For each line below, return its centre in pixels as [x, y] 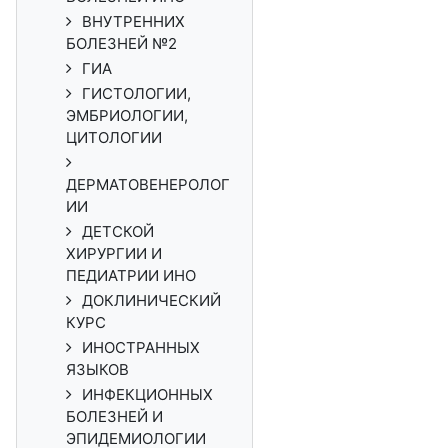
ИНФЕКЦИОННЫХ [147, 394]
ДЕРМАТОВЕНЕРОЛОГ [148, 184]
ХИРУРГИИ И [114, 253]
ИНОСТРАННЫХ [141, 347]
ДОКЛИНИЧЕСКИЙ [151, 300]
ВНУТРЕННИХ [133, 21]
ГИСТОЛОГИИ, [136, 93]
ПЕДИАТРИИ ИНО [131, 275]
